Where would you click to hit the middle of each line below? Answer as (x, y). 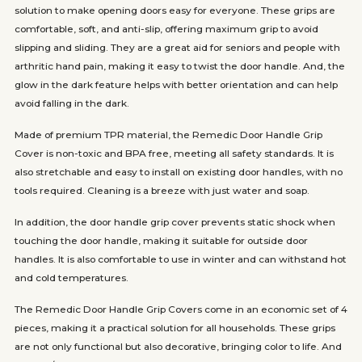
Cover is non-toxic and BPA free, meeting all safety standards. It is (174, 153)
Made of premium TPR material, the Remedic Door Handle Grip (168, 135)
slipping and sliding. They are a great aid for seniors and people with (177, 47)
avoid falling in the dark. (72, 103)
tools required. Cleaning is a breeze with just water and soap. (162, 190)
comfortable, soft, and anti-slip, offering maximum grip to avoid (166, 29)
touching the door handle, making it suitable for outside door (161, 240)
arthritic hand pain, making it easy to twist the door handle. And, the (179, 66)
